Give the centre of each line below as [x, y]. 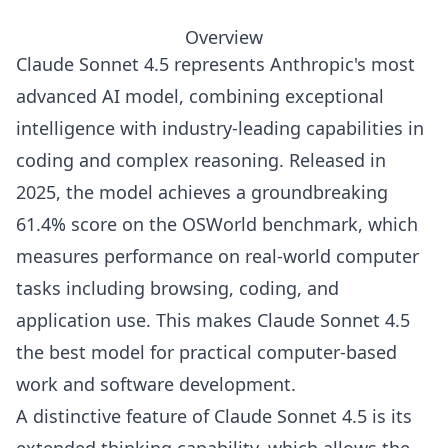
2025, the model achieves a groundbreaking [202, 192]
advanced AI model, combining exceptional [200, 96]
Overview [224, 37]
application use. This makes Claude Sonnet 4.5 [213, 320]
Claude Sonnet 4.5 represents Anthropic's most [215, 64]
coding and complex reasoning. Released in [201, 160]
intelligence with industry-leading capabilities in [220, 128]
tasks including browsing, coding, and [177, 288]
